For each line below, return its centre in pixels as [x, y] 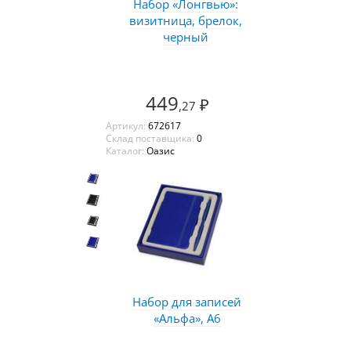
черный [185, 36]
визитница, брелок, [185, 20]
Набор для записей [187, 301]
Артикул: [127, 125]
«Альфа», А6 [187, 318]
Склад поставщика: [151, 138]
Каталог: [126, 150]
